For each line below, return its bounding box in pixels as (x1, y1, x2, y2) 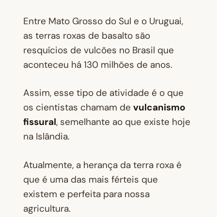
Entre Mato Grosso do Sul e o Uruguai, (23, 15, 183, 27)
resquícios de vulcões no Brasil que (23, 44, 174, 56)
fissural (23, 116, 56, 128)
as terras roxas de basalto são (23, 29, 150, 42)
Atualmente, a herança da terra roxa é (23, 158, 182, 171)
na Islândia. (23, 130, 70, 142)
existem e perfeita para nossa (23, 187, 150, 200)
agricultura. (23, 202, 71, 215)
